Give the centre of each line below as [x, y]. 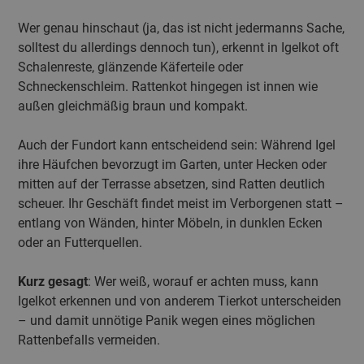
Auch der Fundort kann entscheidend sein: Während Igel [177, 145]
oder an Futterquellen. [80, 243]
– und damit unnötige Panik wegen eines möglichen [167, 321]
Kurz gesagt [53, 282]
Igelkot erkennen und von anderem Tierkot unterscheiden [180, 301]
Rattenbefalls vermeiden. [91, 340]
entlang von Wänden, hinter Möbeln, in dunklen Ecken [171, 223]
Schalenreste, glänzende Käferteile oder [131, 67]
